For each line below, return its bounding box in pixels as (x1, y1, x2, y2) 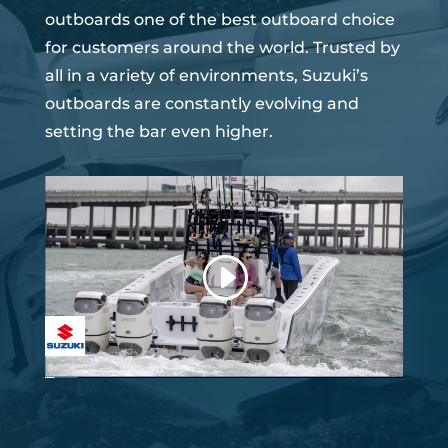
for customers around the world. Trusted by (44, 37, 400, 57)
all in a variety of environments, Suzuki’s (44, 65, 368, 85)
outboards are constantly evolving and (44, 93, 359, 113)
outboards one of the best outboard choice (44, 9, 395, 29)
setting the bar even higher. (44, 121, 273, 141)
